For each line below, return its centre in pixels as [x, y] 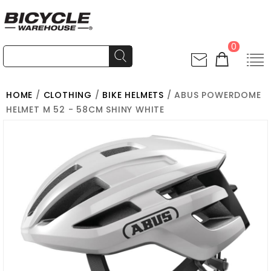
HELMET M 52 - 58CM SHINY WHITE [86, 109]
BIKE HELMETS [133, 95]
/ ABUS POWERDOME [213, 95]
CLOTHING [68, 95]
